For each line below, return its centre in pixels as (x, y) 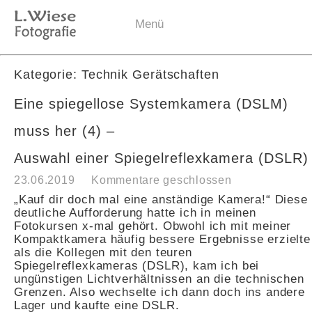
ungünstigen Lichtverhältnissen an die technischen (159, 279)
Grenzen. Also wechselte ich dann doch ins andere (159, 292)
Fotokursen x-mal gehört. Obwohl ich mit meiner (153, 226)
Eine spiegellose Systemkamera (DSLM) (151, 104)
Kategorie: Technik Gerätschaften (117, 75)
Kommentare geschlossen (162, 180)
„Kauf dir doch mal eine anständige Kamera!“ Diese (161, 200)
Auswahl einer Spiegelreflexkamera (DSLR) (161, 158)
